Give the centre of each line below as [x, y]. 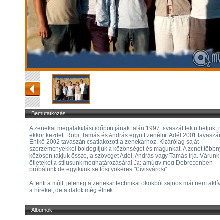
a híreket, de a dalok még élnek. [73, 190]
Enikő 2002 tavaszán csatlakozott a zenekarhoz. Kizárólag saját [114, 142]
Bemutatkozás [49, 113]
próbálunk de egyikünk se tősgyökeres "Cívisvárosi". [99, 169]
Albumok [42, 210]
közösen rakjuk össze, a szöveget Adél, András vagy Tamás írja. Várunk [124, 156]
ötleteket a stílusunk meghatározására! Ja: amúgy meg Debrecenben [121, 163]
